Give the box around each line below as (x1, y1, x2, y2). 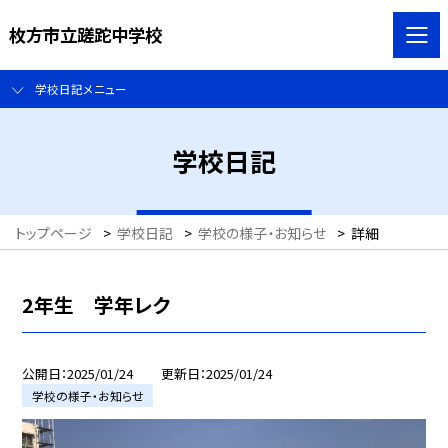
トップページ (15, 223, 92, 244)
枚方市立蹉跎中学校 (8, 21, 162, 47)
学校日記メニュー (34, 80, 127, 98)
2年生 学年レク (22, 289, 172, 319)
